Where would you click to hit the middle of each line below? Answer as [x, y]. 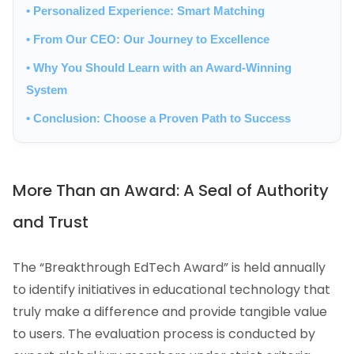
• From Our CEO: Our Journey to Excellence [148, 40]
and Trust [51, 222]
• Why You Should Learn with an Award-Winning [159, 68]
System [47, 90]
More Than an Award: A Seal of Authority [171, 191]
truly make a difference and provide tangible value [170, 312]
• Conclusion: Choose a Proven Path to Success [158, 119]
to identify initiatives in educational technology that [171, 290]
